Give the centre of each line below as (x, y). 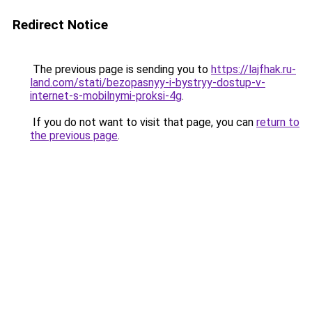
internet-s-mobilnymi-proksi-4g (106, 96)
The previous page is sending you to (120, 69)
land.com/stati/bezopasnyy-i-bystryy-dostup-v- (148, 83)
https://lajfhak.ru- (253, 69)
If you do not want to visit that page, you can (143, 122)
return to (278, 122)
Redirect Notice (60, 25)
